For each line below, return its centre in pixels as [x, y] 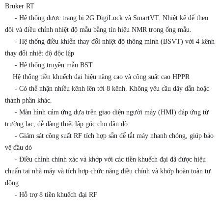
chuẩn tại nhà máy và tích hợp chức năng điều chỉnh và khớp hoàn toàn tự [108, 171]
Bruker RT [27, 6]
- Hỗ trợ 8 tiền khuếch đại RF [51, 195]
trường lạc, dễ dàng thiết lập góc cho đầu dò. [75, 124]
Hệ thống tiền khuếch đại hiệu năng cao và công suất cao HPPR [105, 77]
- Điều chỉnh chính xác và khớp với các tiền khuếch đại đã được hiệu [105, 160]
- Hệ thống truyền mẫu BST [57, 65]
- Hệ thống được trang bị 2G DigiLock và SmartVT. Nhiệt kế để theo [107, 18]
